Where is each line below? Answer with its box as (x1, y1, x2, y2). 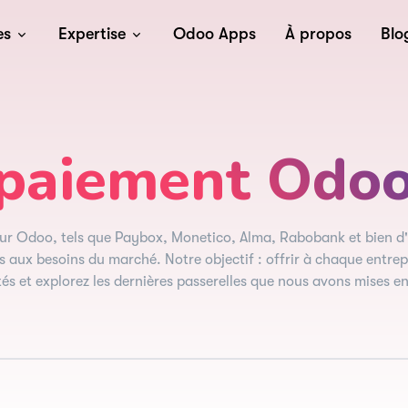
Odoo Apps (173, 25, 257, 43)
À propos (285, 25, 352, 43)
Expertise (58, 25, 127, 43)
